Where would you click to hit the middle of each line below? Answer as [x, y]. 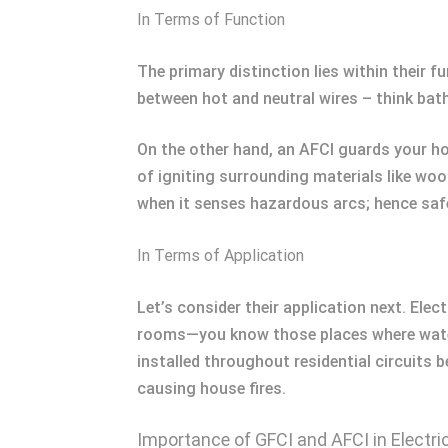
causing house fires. [211, 388]
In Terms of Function [211, 19]
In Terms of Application [220, 255]
